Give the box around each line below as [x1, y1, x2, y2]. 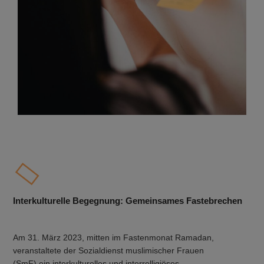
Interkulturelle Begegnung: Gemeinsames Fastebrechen [13, 195, 243, 206]
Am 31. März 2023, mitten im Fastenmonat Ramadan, [13, 233, 214, 243]
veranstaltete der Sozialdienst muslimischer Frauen [13, 246, 204, 256]
